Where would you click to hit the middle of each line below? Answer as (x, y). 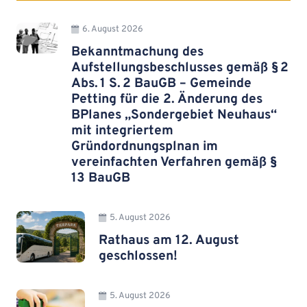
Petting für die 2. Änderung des (167, 99)
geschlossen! (138, 256)
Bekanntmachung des (137, 52)
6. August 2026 (112, 30)
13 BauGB (100, 178)
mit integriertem (122, 131)
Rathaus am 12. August (169, 240)
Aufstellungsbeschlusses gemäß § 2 (180, 67)
